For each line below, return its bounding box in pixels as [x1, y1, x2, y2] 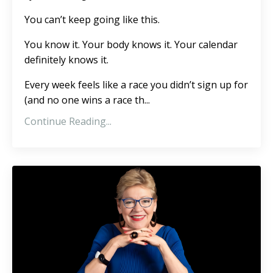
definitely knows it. [24, 52, 108, 66]
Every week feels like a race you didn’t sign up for [24, 77, 248, 91]
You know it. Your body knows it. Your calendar [24, 37, 238, 51]
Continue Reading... [24, 114, 112, 128]
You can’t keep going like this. [24, 12, 160, 26]
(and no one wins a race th [24, 93, 144, 107]
